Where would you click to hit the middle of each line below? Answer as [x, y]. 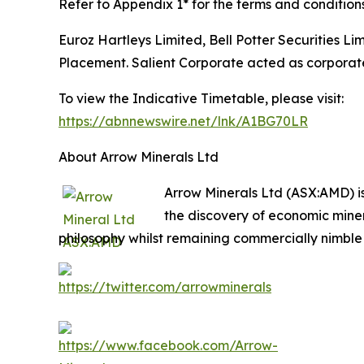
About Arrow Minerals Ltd [139, 156]
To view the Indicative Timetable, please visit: [201, 98]
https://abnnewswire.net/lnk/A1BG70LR [183, 121]
